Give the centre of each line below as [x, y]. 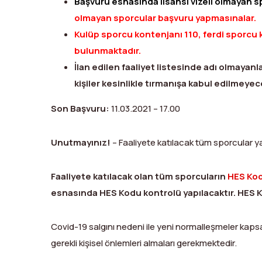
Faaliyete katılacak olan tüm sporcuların [139, 176]
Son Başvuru [78, 108]
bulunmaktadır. [108, 50]
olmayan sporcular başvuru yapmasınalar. [166, 18]
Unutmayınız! [81, 142]
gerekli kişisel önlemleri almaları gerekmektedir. [144, 243]
